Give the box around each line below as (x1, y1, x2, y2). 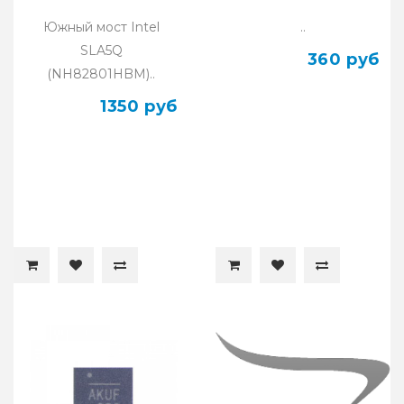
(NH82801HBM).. (47, 65, 155, 82)
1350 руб (100, 96, 178, 116)
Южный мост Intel (42, 18, 160, 35)
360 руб (307, 49, 380, 69)
